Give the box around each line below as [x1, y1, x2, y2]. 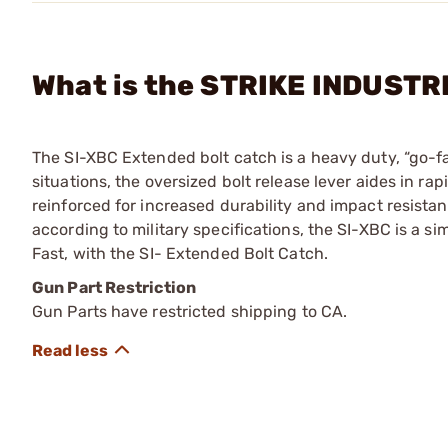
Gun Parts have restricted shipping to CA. [32, 302, 348, 321]
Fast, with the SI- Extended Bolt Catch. [32, 244, 328, 263]
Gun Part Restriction [32, 278, 196, 297]
